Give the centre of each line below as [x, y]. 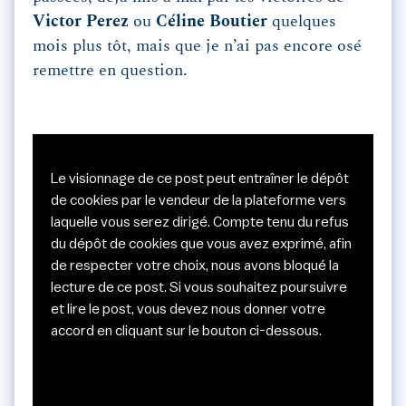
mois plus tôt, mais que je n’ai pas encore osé [197, 47]
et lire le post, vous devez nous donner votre [188, 309]
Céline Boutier [212, 22]
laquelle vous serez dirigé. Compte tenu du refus [200, 222]
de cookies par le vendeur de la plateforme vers [198, 201]
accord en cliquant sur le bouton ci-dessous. [186, 331]
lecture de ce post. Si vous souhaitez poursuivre [199, 288]
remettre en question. [110, 71]
